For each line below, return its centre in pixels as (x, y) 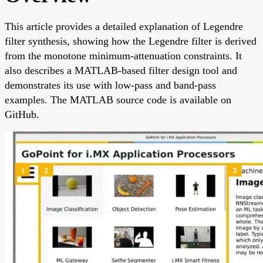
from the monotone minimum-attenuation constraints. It (123, 55)
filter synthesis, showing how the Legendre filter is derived (131, 41)
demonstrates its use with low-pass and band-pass (110, 85)
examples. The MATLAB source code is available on (118, 100)
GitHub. (22, 114)
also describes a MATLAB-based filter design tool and (121, 70)
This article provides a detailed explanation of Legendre (124, 26)
